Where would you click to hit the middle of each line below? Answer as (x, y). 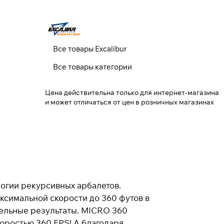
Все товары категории (92, 67)
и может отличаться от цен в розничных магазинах (129, 102)
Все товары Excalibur (90, 49)
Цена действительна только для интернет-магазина (132, 92)
